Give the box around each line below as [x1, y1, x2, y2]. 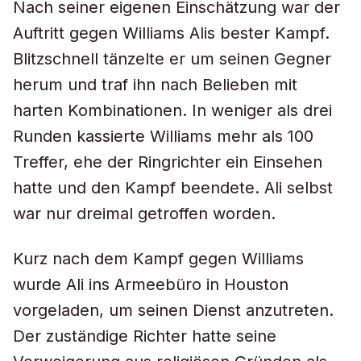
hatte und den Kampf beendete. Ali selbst [13, 178, 333, 197]
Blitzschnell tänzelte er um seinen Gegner [13, 49, 331, 68]
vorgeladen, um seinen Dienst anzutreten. [13, 301, 334, 320]
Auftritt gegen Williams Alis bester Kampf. [13, 23, 330, 43]
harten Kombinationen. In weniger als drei [13, 101, 332, 120]
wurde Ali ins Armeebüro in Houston [13, 275, 288, 294]
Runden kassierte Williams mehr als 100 [13, 127, 313, 146]
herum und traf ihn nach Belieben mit [13, 75, 297, 94]
